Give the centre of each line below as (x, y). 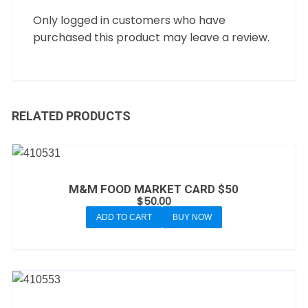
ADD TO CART (124, 218)
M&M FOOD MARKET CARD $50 (154, 189)
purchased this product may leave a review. (152, 38)
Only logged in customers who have (130, 21)
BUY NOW (192, 218)
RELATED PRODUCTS (71, 116)
